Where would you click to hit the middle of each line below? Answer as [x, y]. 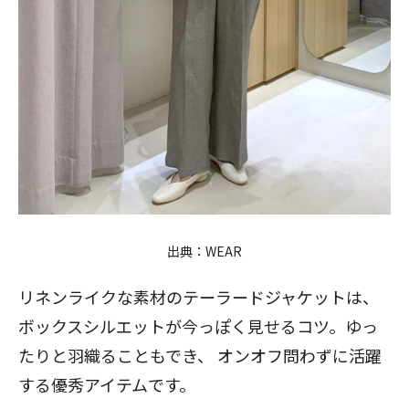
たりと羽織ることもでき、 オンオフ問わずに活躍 [200, 355]
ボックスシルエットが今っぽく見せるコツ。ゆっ [198, 325]
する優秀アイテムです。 [107, 384]
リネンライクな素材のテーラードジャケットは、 [199, 296]
